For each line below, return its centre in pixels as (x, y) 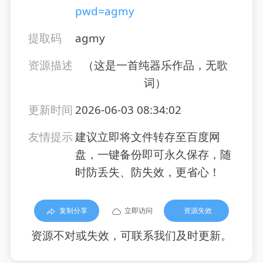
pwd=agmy (104, 11)
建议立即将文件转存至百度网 (147, 137)
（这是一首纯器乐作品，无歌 (155, 65)
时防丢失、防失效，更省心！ (147, 172)
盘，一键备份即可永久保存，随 (153, 155)
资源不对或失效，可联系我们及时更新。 (131, 236)
